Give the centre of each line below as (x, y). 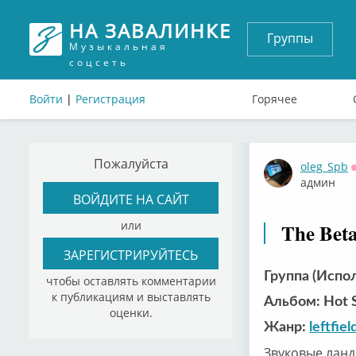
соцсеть (99, 62)
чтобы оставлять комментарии (131, 281)
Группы (290, 38)
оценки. (131, 313)
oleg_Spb (324, 166)
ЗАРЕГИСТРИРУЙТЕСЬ (131, 254)
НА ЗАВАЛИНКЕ (150, 31)
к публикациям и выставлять (131, 297)
